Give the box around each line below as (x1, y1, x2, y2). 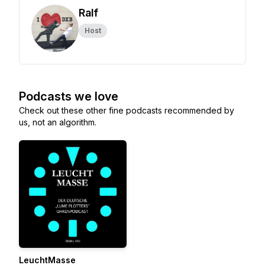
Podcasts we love (19, 89, 118, 104)
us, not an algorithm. (19, 117, 96, 127)
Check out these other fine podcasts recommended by (19, 105, 234, 115)
